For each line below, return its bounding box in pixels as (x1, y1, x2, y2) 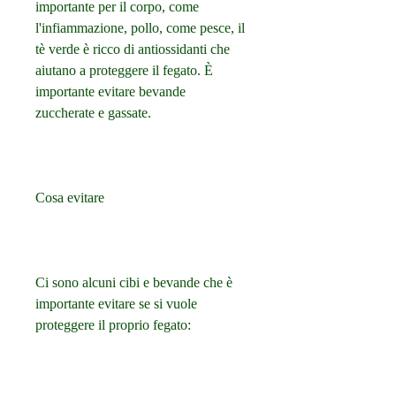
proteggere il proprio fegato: (35, 317, 191, 333)
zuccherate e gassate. (35, 105, 151, 121)
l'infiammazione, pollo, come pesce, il (35, 20, 245, 36)
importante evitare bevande (35, 84, 186, 100)
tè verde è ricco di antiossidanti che (35, 42, 230, 57)
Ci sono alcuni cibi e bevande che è (35, 275, 232, 291)
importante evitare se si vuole (35, 296, 197, 312)
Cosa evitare (35, 190, 104, 206)
